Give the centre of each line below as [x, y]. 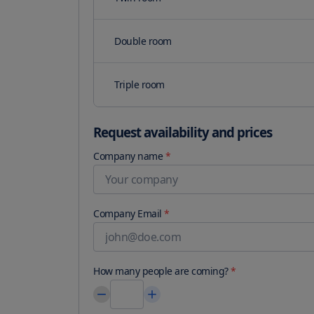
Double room [143, 41]
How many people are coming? [161, 271]
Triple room [139, 85]
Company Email [128, 213]
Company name [128, 156]
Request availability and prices [183, 132]
